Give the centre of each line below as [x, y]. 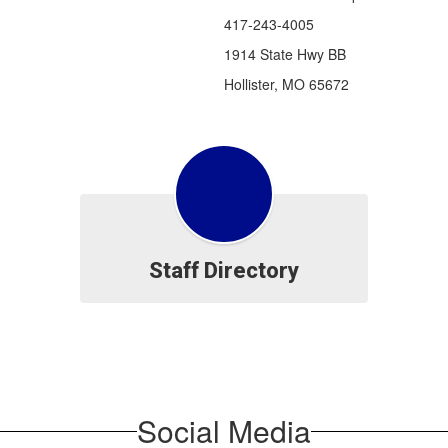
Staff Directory [224, 270]
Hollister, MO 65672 [286, 84]
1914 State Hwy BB [285, 54]
